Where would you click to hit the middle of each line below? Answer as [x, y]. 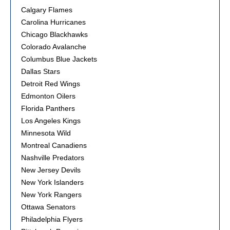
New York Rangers [51, 195]
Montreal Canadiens [54, 145]
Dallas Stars [41, 71]
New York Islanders [52, 182]
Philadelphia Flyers [52, 219]
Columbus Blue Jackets [59, 59]
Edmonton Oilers [48, 96]
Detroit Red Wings [51, 84]
